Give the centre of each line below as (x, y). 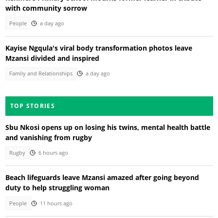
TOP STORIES (32, 106)
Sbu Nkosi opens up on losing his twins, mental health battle (108, 127)
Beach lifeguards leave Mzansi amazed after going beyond (102, 178)
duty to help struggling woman (57, 188)
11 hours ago (56, 203)
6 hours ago (53, 153)
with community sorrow (46, 8)
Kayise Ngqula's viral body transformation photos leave (99, 48)
